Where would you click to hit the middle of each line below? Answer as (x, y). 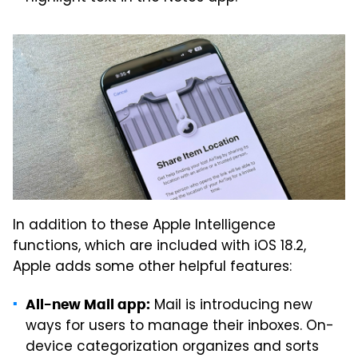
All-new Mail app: (88, 304)
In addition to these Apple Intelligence (144, 226)
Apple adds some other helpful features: (152, 267)
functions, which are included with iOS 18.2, (159, 247)
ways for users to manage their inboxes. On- (180, 326)
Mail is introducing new (231, 306)
